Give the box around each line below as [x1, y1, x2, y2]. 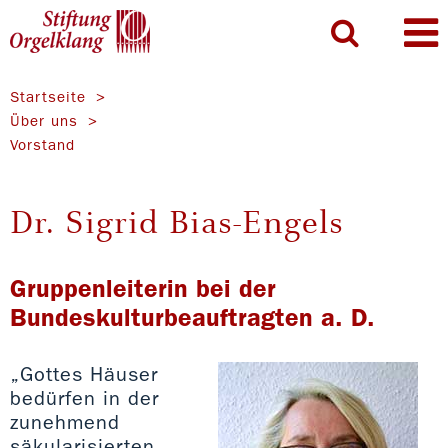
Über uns [10, 112, 78, 131]
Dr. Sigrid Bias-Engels [10, 201, 344, 243]
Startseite [10, 88, 86, 107]
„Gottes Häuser [10, 362, 158, 387]
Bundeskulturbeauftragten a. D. [10, 303, 375, 333]
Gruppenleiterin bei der [10, 274, 276, 304]
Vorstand [10, 136, 75, 155]
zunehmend [10, 410, 120, 435]
